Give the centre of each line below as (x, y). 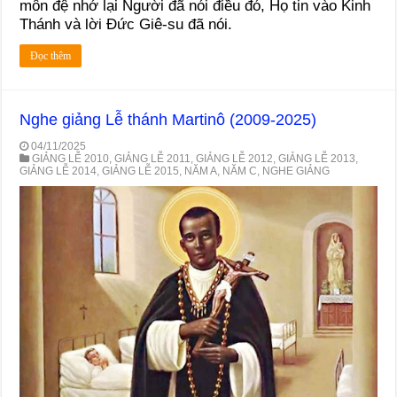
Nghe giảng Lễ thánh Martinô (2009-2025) (168, 120)
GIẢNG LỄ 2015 (141, 171)
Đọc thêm (51, 56)
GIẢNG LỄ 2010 (71, 159)
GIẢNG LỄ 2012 (235, 159)
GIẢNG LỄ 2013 (317, 159)
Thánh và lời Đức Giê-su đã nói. (126, 25)
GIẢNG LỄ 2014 (58, 171)
